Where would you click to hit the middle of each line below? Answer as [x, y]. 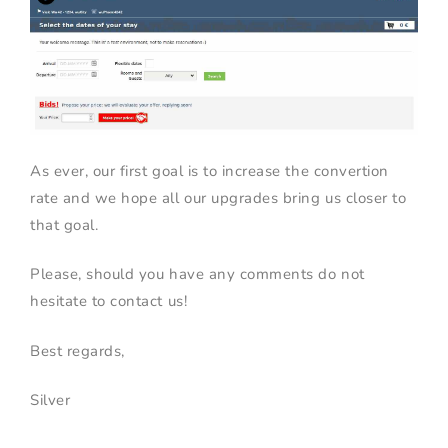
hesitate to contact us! [109, 301]
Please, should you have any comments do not [197, 274]
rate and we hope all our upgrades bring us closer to [218, 197]
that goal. [64, 224]
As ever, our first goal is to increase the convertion [209, 170]
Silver [50, 400]
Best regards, [77, 350]
